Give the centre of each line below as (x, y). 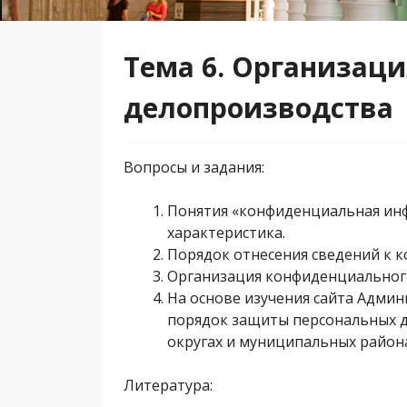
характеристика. (226, 233)
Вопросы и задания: (194, 167)
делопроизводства (258, 108)
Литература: (168, 385)
